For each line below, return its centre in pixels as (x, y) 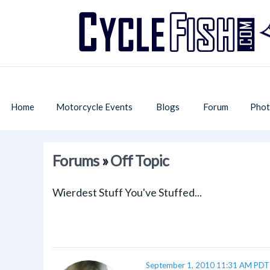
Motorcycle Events (94, 107)
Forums (76, 161)
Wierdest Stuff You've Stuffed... (127, 192)
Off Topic (140, 161)
